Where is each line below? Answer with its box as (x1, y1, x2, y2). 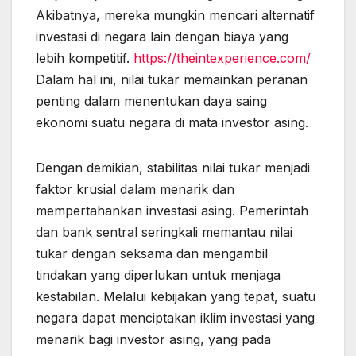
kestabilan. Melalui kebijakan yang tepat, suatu (36, 288, 315, 305)
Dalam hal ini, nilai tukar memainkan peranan (36, 72, 308, 88)
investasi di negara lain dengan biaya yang (36, 29, 288, 45)
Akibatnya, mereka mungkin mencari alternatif (36, 7, 315, 24)
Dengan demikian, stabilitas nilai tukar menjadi (36, 160, 310, 176)
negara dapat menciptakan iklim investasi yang (36, 310, 315, 327)
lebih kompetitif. (36, 50, 133, 67)
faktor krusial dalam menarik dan (36, 181, 234, 198)
